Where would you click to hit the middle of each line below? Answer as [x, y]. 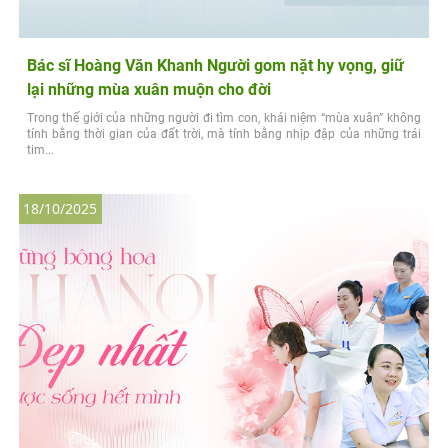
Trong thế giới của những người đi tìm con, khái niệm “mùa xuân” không [223, 117]
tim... [40, 149]
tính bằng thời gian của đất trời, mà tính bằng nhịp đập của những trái [223, 133]
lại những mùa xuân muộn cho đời [148, 89]
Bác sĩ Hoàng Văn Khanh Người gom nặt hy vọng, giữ [215, 65]
